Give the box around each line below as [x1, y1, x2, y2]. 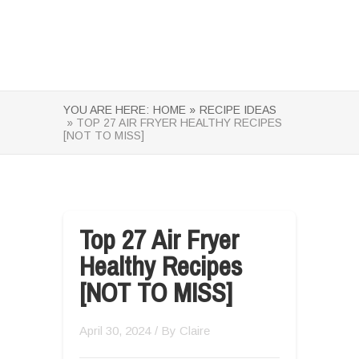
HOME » [153, 103, 196, 116]
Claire [179, 324, 210, 337]
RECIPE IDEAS [200, 103, 276, 116]
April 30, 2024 [79, 324, 151, 337]
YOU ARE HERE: [63, 103, 149, 116]
